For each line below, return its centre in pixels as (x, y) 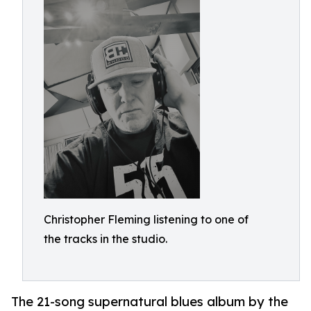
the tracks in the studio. (106, 239)
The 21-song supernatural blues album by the (150, 302)
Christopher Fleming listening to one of (146, 219)
